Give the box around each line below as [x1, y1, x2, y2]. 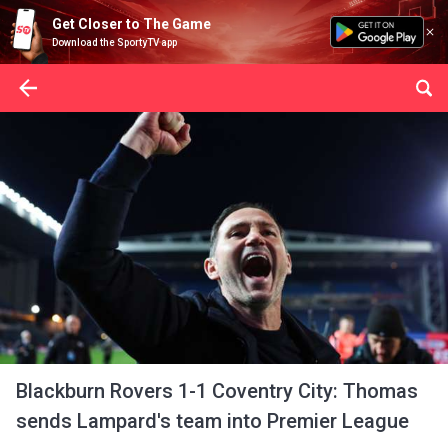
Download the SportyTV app [52, 37, 177, 48]
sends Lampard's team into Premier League [16, 409, 409, 433]
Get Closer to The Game [52, 16, 211, 32]
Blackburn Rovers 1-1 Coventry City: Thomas [16, 379, 418, 403]
